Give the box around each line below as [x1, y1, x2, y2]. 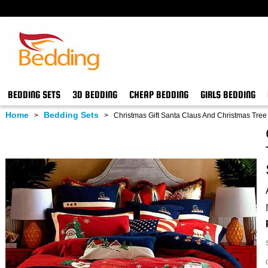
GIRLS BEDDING [200, 89, 255, 100]
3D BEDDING [72, 89, 117, 100]
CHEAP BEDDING [129, 89, 188, 100]
